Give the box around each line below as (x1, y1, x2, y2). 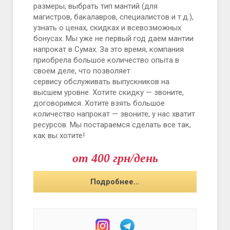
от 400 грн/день (72, 151, 158, 165)
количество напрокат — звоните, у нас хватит (33, 109, 195, 119)
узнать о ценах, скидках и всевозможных (33, 23, 181, 32)
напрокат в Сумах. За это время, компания (33, 45, 184, 54)
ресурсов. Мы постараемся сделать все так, (33, 120, 191, 129)
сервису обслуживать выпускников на (33, 77, 169, 86)
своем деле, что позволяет (33, 66, 130, 75)
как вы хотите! (33, 131, 85, 140)
